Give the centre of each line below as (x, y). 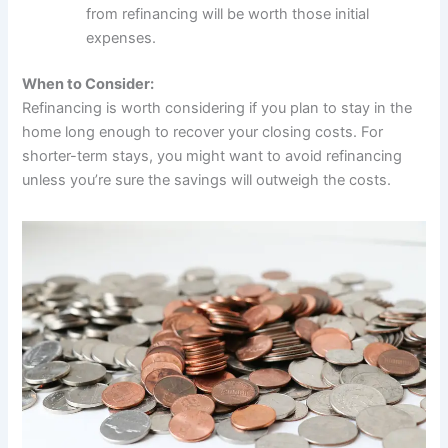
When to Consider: (88, 84)
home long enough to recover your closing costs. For (203, 132)
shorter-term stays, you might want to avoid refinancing (212, 156)
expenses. (121, 38)
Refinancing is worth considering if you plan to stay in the (217, 108)
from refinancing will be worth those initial (228, 14)
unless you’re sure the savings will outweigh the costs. (207, 180)
